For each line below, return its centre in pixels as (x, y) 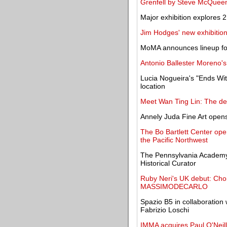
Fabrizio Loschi (165, 210)
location (153, 86)
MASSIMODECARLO (174, 186)
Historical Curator (168, 163)
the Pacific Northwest (174, 140)
